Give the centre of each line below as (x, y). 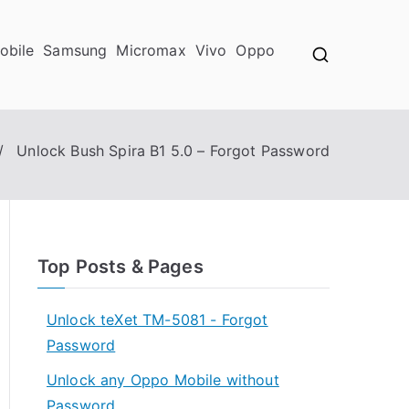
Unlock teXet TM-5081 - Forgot (157, 320)
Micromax (151, 50)
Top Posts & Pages (121, 267)
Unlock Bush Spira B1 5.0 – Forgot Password (173, 151)
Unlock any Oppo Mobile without (163, 380)
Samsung (75, 50)
